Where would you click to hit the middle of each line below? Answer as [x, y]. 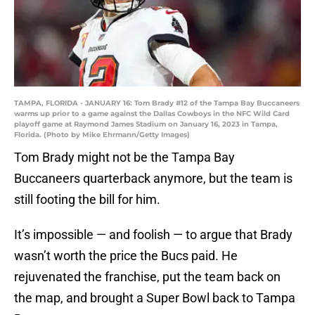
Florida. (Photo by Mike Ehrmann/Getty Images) [102, 135]
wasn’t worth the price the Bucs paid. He [126, 256]
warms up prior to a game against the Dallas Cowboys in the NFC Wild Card [152, 114]
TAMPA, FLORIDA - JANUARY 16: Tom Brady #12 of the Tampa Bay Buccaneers [157, 103]
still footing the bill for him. [87, 200]
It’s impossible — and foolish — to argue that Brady [153, 235]
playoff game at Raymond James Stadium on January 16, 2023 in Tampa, [146, 124]
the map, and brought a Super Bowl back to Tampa [155, 298]
